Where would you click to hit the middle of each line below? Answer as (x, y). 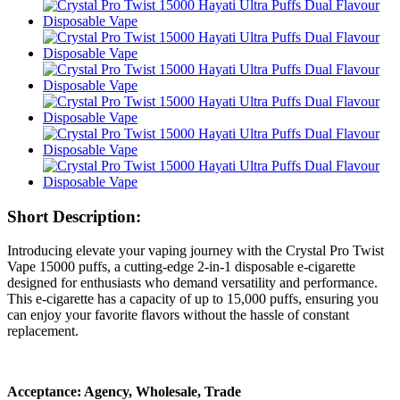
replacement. (43, 331)
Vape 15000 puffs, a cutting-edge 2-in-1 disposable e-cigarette (181, 267)
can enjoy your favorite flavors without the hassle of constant (178, 315)
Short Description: (74, 216)
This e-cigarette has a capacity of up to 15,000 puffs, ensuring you (193, 299)
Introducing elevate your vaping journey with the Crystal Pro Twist (196, 251)
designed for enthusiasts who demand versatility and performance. (192, 283)
